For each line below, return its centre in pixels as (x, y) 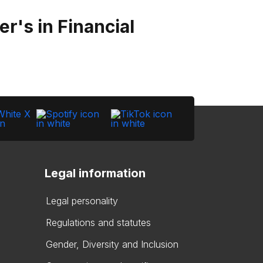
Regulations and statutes (98, 222)
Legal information (95, 173)
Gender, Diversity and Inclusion (112, 244)
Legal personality (82, 201)
